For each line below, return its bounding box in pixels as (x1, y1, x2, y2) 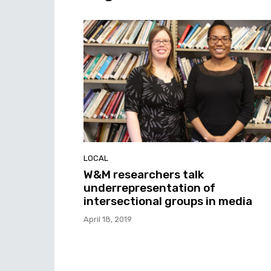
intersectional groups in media (83, 194, 252, 208)
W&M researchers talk (83, 167, 204, 181)
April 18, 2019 (83, 214, 132, 224)
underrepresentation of (83, 180, 215, 195)
